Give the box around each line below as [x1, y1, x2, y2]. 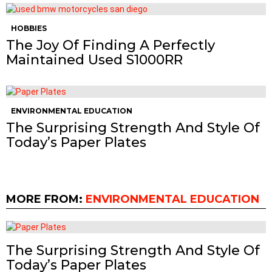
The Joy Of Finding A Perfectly [6, 37, 215, 54]
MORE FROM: [6, 192, 86, 206]
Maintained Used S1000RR [6, 52, 183, 69]
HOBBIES [11, 24, 47, 33]
